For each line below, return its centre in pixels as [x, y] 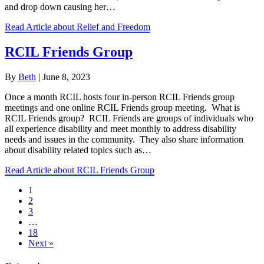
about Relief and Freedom [102, 27]
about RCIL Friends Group [104, 170]
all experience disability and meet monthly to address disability [121, 129]
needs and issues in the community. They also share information [124, 140]
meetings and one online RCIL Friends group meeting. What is [122, 108]
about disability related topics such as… [78, 150]
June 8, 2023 [66, 77]
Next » [41, 243]
